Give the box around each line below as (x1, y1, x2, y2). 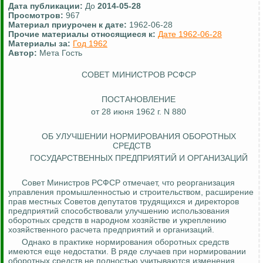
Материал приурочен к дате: (8, 20, 129, 30)
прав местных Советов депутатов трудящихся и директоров (8, 197, 239, 207)
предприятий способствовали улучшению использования (8, 206, 230, 216)
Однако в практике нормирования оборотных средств (22, 237, 229, 247)
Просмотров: (8, 11, 66, 21)
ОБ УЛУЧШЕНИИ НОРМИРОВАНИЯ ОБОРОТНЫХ (41, 131, 236, 141)
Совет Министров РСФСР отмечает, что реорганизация (22, 178, 235, 188)
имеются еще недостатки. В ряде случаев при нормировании (8, 247, 246, 257)
